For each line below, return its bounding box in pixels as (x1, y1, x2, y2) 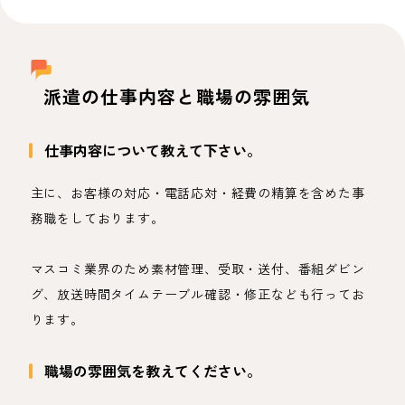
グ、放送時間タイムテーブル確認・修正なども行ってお (30, 286, 365, 302)
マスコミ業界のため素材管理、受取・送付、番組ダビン (30, 260, 365, 277)
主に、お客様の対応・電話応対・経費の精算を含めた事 (30, 184, 365, 201)
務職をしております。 (30, 210, 165, 226)
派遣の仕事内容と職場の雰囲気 (42, 85, 311, 108)
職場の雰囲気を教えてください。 (43, 362, 261, 380)
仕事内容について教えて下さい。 (43, 141, 261, 159)
